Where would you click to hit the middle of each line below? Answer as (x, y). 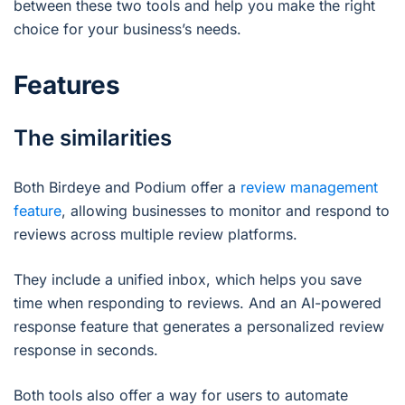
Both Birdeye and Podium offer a (127, 188)
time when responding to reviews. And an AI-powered (198, 303)
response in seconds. (86, 350)
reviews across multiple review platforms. (155, 235)
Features (67, 85)
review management (309, 188)
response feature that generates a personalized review (199, 327)
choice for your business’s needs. (127, 29)
